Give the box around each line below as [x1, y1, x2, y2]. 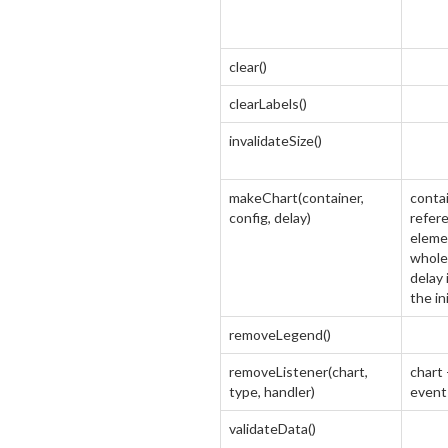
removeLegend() [229, 326, 331, 343]
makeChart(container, [229, 189, 364, 206]
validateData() [229, 420, 316, 437]
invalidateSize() [229, 132, 322, 149]
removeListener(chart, [229, 363, 368, 380]
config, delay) [229, 209, 311, 226]
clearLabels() [229, 95, 307, 112]
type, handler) [229, 383, 315, 400]
